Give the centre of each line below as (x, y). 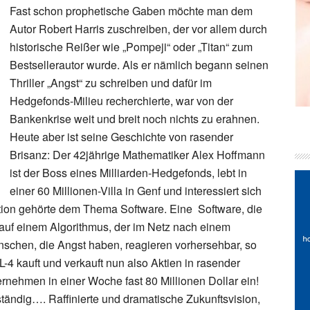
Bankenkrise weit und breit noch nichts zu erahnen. (135, 119)
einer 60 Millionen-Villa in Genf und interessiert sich (136, 191)
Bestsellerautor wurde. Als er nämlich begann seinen (139, 65)
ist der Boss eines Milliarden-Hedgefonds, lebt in (128, 173)
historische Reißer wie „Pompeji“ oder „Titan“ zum (131, 47)
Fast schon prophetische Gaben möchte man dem (131, 11)
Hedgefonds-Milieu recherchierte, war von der (121, 101)
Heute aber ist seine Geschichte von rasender (121, 137)
